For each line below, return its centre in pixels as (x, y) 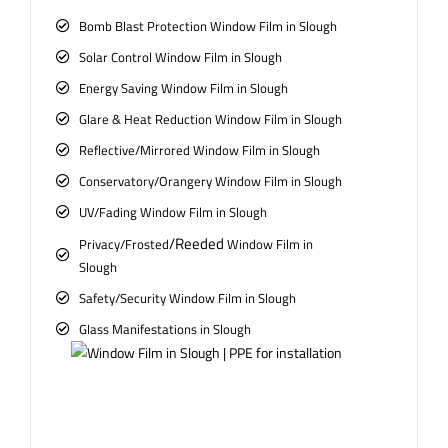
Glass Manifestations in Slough (164, 328)
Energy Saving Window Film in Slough (183, 87)
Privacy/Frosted (123, 243)
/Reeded (196, 243)
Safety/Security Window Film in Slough (187, 297)
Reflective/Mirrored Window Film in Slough (199, 149)
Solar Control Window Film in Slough (180, 56)
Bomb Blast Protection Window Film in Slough (207, 25)
